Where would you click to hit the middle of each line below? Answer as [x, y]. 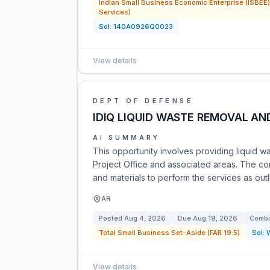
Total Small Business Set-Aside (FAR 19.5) [169, 233]
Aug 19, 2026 [215, 218]
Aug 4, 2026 [145, 218]
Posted [111, 218]
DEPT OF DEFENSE [143, 101]
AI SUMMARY [126, 137]
